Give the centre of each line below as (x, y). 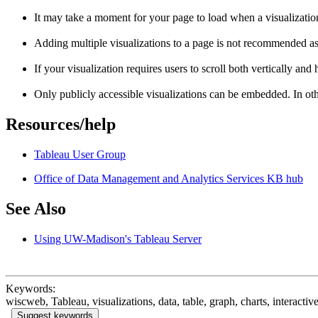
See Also (36, 208)
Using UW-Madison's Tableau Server (118, 238)
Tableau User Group (80, 154)
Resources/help (61, 125)
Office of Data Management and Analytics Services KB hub (169, 178)
